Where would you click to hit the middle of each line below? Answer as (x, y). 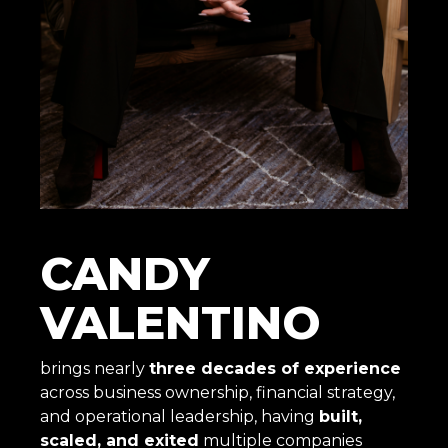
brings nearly (94, 368)
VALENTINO (180, 322)
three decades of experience (275, 368)
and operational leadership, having (179, 416)
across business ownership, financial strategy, (217, 392)
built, (340, 416)
